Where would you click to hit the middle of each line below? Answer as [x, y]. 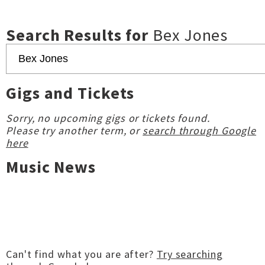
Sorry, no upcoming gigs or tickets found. [108, 118]
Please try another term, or [75, 130]
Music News [51, 167]
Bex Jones [190, 35]
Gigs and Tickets [70, 93]
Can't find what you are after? [81, 254]
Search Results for [80, 35]
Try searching [190, 254]
